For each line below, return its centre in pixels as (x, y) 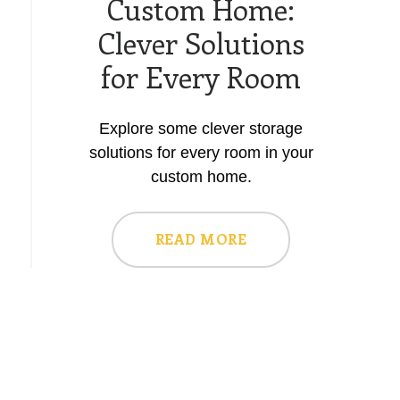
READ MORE (201, 238)
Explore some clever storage (201, 128)
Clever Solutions (201, 42)
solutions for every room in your (201, 152)
